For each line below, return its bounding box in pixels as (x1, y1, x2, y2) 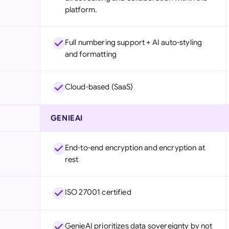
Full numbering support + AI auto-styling (64, 38, 202, 47)
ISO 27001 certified (64, 188, 131, 197)
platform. (64, 5, 98, 14)
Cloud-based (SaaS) (64, 82, 133, 91)
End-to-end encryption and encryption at (64, 143, 205, 152)
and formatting (64, 50, 117, 59)
